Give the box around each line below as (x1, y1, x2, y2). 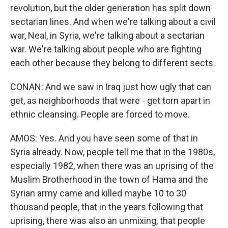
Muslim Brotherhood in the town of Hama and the (10, 174, 208, 185)
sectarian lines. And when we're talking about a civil (10, 16, 216, 27)
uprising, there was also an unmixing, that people (10, 215, 205, 226)
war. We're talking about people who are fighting (10, 44, 202, 54)
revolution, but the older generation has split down (10, 3, 211, 13)
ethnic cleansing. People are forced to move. (10, 109, 190, 120)
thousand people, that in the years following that (10, 202, 203, 212)
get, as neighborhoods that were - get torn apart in (10, 95, 210, 106)
